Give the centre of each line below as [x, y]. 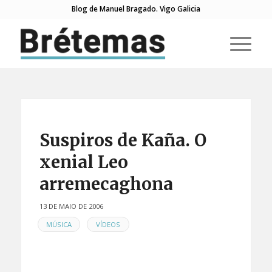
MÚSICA [59, 224]
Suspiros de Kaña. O [123, 140]
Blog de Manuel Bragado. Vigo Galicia [136, 9]
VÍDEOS [108, 224]
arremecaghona [106, 184]
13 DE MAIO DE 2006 [71, 206]
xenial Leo [83, 162]
